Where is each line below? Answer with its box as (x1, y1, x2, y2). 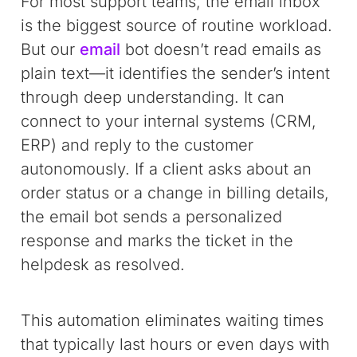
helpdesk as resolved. (21, 255, 186, 274)
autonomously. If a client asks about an (21, 159, 312, 178)
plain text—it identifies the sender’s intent (21, 64, 331, 83)
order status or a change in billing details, (21, 183, 330, 202)
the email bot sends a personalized (21, 207, 283, 226)
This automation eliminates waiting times (21, 311, 324, 330)
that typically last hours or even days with (21, 335, 331, 354)
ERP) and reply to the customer (21, 135, 254, 155)
